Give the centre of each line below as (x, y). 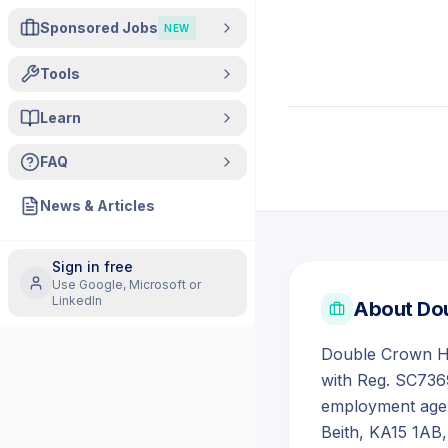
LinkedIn (77, 300)
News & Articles (97, 205)
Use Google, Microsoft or (126, 284)
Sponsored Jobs (99, 27)
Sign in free (92, 266)
